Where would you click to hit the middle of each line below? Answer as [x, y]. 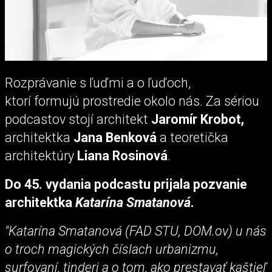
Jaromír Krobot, [198, 119]
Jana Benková [117, 137]
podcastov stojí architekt [78, 119]
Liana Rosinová [122, 155]
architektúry [41, 155]
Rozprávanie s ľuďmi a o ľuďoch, [98, 83]
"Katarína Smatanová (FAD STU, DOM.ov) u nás [136, 231]
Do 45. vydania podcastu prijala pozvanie [126, 184]
